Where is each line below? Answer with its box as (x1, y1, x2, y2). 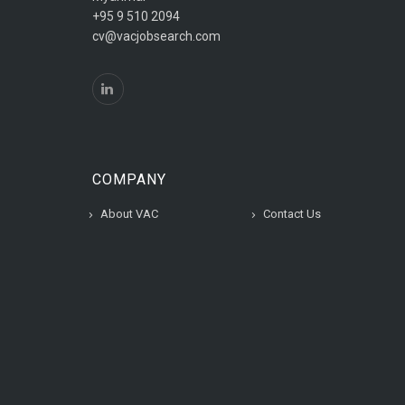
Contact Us (263, 206, 321, 221)
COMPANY (92, 170, 166, 188)
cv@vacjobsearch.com (92, 28, 221, 43)
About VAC (100, 206, 158, 221)
